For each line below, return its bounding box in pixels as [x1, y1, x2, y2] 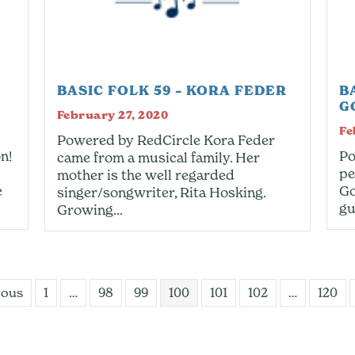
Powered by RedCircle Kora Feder [56, 132, 275, 149]
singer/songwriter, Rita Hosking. [56, 184, 265, 201]
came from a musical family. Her [56, 149, 260, 166]
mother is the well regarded [56, 166, 235, 184]
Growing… [56, 201, 123, 219]
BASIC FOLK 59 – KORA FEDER [56, 82, 287, 99]
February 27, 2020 [56, 108, 169, 123]
